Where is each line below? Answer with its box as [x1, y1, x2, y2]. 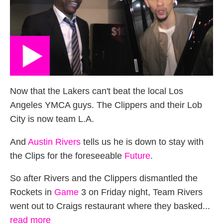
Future [124, 150, 150, 161]
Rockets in [10, 187, 54, 198]
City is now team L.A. [10, 114, 94, 124]
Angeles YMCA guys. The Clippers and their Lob [10, 100, 202, 111]
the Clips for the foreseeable [10, 150, 124, 161]
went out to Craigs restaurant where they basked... [10, 201, 210, 212]
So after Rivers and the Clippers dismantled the [10, 173, 198, 184]
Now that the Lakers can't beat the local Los [10, 86, 183, 97]
